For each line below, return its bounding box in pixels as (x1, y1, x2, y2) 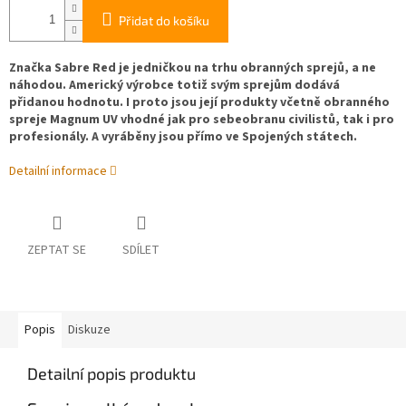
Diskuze (68, 321, 111, 340)
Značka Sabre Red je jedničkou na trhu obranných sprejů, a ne (9, 59, 376, 78)
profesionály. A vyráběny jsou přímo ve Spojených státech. (9, 128, 357, 147)
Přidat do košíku (119, 13, 209, 29)
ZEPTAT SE (27, 241, 86, 260)
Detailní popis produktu (27, 363, 196, 384)
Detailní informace (9, 162, 107, 181)
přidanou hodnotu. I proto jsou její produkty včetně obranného (9, 93, 390, 112)
